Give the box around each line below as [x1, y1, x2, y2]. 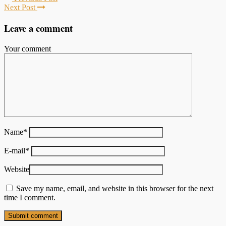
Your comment [4, 44, 51, 53]
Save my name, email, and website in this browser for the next [16, 184, 213, 193]
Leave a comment [4, 21, 73, 35]
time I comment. [4, 193, 55, 202]
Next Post [4, 3, 37, 12]
